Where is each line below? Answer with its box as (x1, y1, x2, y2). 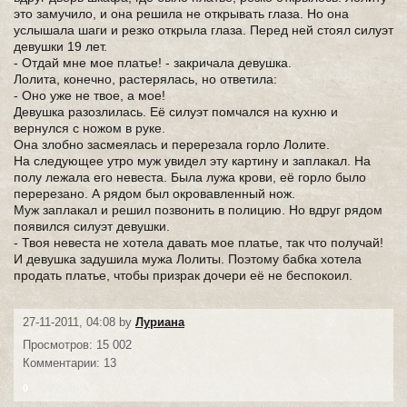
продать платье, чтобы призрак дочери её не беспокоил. (14, 268, 352, 283)
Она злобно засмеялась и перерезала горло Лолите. (14, 137, 330, 152)
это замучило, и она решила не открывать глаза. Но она (14, 6, 349, 21)
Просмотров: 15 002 (23, 338, 132, 352)
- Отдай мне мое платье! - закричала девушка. (14, 55, 292, 70)
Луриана (135, 315, 184, 329)
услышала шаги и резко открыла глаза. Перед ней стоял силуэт (14, 23, 393, 37)
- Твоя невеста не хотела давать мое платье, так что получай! (14, 235, 383, 250)
